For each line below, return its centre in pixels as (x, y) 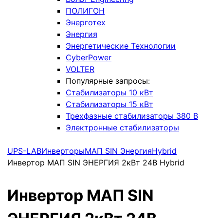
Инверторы (63, 151)
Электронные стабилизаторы (122, 127)
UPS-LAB (24, 151)
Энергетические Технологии (121, 46)
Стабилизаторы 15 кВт (109, 104)
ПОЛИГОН (85, 11)
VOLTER (80, 69)
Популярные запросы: (108, 81)
